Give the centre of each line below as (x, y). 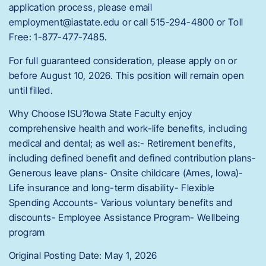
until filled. (31, 90)
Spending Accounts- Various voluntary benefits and (121, 203)
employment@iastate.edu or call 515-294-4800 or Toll (126, 22)
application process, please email (81, 7)
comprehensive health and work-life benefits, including (128, 129)
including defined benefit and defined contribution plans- (133, 158)
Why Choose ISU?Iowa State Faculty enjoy (101, 114)
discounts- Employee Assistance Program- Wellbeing (124, 218)
